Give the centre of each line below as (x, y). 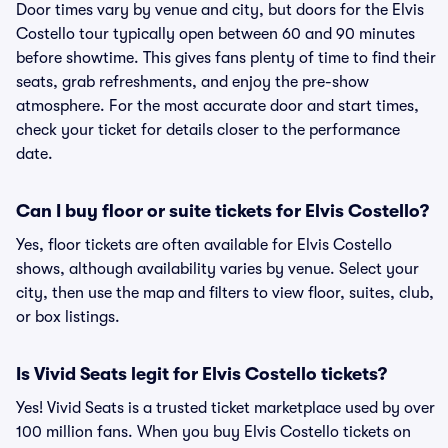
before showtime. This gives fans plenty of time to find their (226, 58)
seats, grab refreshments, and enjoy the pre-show (192, 82)
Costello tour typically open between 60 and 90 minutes (215, 34)
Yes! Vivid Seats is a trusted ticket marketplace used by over (225, 408)
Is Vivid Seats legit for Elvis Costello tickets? (201, 374)
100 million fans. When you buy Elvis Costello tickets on (213, 432)
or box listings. (68, 317)
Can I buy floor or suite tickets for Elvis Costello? (222, 211)
